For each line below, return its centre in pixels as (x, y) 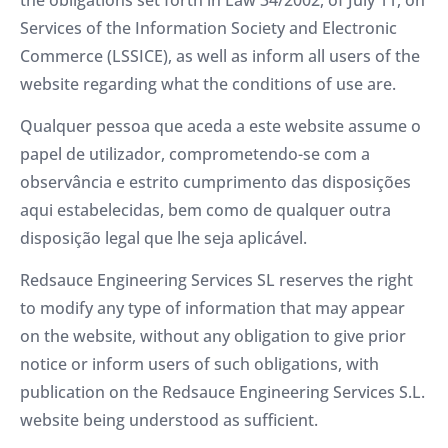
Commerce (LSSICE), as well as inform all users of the (220, 55)
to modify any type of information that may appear (212, 308)
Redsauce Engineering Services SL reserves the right (216, 280)
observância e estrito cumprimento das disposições (215, 181)
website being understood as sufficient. (169, 420)
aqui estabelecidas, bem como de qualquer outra (205, 209)
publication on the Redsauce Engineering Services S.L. (222, 392)
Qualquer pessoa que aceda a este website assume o (220, 125)
